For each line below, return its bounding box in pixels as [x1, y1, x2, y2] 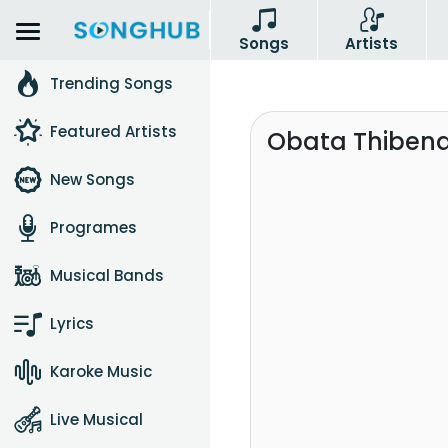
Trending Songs [50, 73, 173, 94]
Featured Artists [50, 121, 177, 142]
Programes [50, 217, 137, 238]
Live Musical [50, 409, 143, 430]
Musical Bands [50, 265, 164, 286]
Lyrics [50, 313, 94, 334]
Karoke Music [50, 361, 152, 382]
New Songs [50, 169, 135, 190]
